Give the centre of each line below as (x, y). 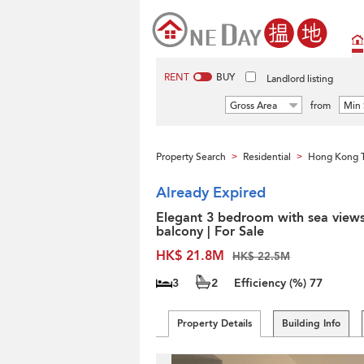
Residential (267, 157)
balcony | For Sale (210, 232)
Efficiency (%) (272, 283)
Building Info (311, 323)
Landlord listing (300, 79)
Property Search (191, 157)
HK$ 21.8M (190, 256)
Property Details (214, 323)
